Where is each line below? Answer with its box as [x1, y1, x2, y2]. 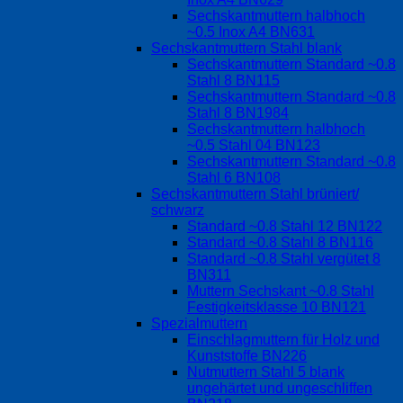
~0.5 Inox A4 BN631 [187, 23, 315, 40]
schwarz [151, 201, 204, 218]
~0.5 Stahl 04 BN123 [187, 137, 320, 153]
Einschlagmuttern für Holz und [187, 331, 380, 347]
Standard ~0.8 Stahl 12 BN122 [187, 218, 382, 234]
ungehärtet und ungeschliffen [187, 380, 372, 396]
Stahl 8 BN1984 [187, 104, 289, 121]
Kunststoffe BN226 [187, 347, 307, 363]
